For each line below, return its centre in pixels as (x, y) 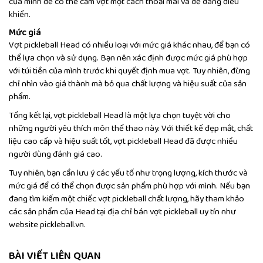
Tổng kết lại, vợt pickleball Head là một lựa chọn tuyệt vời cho (120, 116)
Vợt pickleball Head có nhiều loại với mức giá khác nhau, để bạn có (129, 45)
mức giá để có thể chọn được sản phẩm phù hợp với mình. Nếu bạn (129, 186)
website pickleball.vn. (47, 225)
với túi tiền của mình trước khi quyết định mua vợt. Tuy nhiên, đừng (129, 71)
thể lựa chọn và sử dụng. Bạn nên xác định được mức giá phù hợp (128, 58)
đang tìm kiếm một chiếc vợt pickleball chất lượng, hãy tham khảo (127, 199)
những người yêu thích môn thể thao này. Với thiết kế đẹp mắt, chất (131, 129)
